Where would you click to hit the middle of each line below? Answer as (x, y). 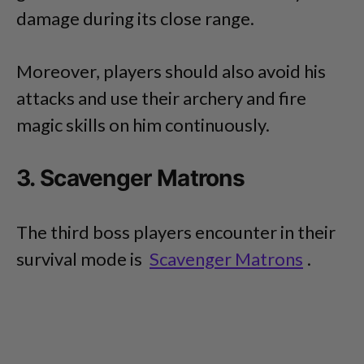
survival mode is (81, 259)
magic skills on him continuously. (143, 125)
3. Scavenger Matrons (130, 178)
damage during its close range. (135, 18)
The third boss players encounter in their (176, 232)
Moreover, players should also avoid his (171, 71)
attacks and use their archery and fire (161, 98)
